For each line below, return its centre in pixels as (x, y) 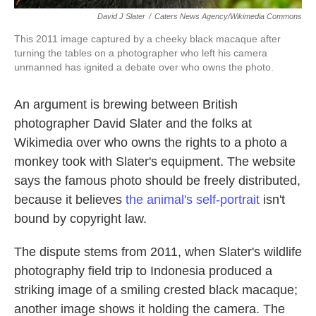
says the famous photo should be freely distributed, (157, 181)
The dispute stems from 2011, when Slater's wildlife (158, 252)
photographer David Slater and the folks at (133, 124)
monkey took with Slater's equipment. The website (155, 162)
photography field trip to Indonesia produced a (143, 271)
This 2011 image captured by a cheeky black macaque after (147, 39)
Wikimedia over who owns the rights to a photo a (151, 143)
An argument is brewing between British (126, 105)
